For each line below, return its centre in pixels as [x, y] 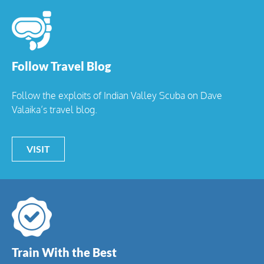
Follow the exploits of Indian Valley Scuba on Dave [117, 95]
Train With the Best [64, 252]
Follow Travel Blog [61, 66]
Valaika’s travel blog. [55, 109]
